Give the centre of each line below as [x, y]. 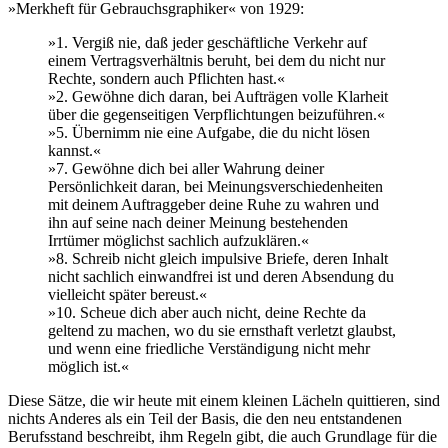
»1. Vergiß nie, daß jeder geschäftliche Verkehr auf [207, 42]
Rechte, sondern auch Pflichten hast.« [166, 78]
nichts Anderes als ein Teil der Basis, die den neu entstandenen [205, 418]
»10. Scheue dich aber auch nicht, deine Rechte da [207, 312]
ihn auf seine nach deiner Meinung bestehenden [198, 222]
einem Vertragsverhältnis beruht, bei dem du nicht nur [216, 60]
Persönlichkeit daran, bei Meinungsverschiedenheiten [215, 186]
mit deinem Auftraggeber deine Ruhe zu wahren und [213, 204]
